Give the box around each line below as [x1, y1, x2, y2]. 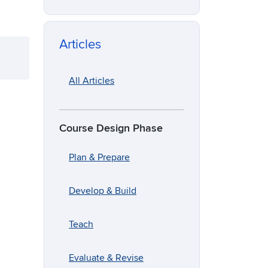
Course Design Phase [59, 122, 163, 135]
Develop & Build [69, 185, 136, 197]
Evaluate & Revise [69, 252, 144, 264]
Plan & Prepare [69, 151, 130, 164]
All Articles [69, 75, 114, 87]
